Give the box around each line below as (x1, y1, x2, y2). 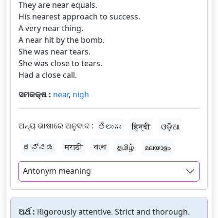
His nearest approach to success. (18, 11, 140, 22)
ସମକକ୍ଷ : (18, 89, 53, 100)
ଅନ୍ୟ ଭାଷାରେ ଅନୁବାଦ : (18, 120, 93, 131)
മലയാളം (145, 142, 171, 153)
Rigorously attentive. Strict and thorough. (37, 206, 190, 217)
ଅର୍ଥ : (18, 206, 37, 217)
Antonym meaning (23, 165, 91, 177)
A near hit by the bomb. (18, 35, 105, 46)
